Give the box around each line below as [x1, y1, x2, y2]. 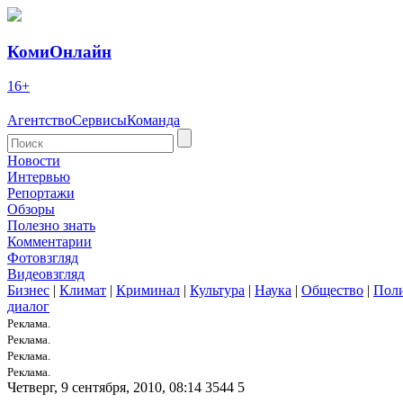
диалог [7, 299, 49, 315]
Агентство [7, 112, 72, 129]
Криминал [116, 282, 180, 299]
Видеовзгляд [7, 266, 85, 282]
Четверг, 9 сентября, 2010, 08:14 [7, 380, 201, 396]
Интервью [7, 169, 70, 185]
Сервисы [72, 112, 127, 129]
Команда [127, 112, 180, 129]
